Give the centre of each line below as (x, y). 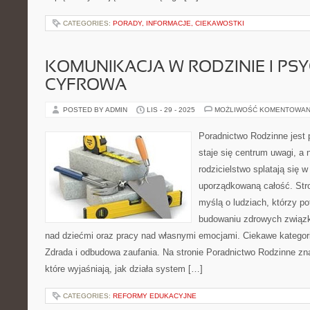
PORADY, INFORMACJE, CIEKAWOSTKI (179, 23)
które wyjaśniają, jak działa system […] (124, 269)
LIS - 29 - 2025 (171, 110)
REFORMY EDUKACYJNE (155, 296)
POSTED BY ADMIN (96, 110)
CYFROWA (86, 86)
